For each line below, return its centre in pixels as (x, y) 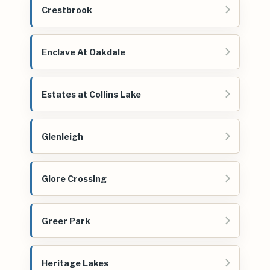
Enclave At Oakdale (83, 52)
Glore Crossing (74, 178)
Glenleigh (62, 136)
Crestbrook (67, 10)
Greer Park (66, 221)
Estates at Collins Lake (91, 94)
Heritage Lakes (75, 263)
